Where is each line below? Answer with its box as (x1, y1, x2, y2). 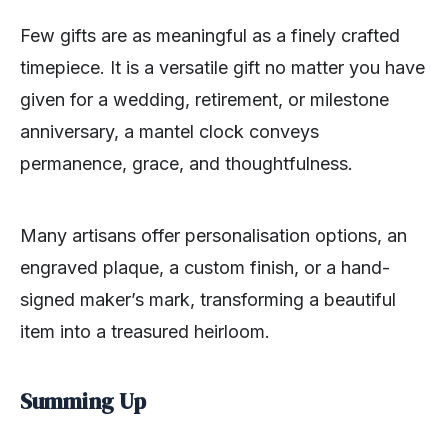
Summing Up (20, 386, 146, 417)
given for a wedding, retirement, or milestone (20, 89, 389, 111)
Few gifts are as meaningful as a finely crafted (20, 25, 400, 47)
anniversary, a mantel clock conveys (20, 121, 319, 143)
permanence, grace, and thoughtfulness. (20, 153, 353, 175)
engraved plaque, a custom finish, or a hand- (20, 257, 390, 279)
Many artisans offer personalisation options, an (20, 225, 407, 247)
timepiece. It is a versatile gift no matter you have (20, 57, 425, 79)
